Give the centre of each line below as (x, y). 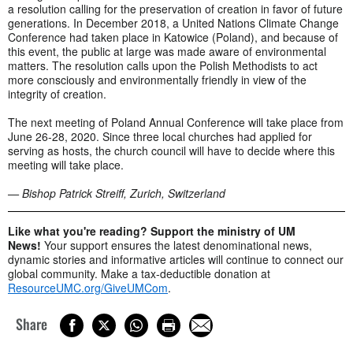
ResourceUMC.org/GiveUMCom (88, 287)
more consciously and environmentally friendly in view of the (157, 79)
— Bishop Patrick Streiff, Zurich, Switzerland (117, 193)
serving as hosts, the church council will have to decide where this (171, 150)
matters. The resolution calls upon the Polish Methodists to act (163, 65)
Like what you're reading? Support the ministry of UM (152, 230)
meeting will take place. (66, 164)
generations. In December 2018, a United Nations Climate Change (173, 22)
